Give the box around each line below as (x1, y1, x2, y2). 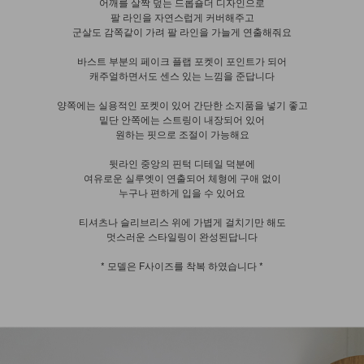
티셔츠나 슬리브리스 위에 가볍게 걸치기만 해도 (78, 214, 286, 229)
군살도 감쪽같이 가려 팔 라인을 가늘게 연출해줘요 (72, 24, 292, 39)
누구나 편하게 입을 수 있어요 (119, 185, 245, 200)
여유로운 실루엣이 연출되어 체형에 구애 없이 (83, 171, 281, 185)
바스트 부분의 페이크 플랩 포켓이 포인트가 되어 (77, 54, 287, 68)
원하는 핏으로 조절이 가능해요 (115, 127, 249, 141)
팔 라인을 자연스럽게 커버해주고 (110, 10, 254, 24)
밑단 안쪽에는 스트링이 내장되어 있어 (99, 112, 265, 127)
